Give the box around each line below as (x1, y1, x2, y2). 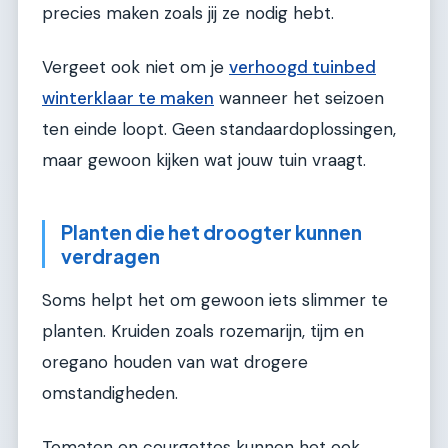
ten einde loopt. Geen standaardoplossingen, (42, 117, 396, 140)
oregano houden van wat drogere (42, 351, 308, 374)
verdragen (61, 243, 160, 268)
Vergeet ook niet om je (42, 55, 229, 78)
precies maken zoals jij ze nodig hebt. (42, 2, 334, 25)
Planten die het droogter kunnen (61, 219, 362, 244)
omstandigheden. (42, 382, 178, 405)
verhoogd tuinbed (229, 55, 376, 78)
